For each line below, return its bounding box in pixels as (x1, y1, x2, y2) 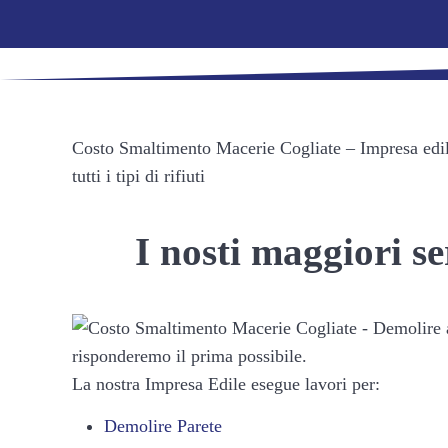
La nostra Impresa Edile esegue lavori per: (72, 373, 380, 394)
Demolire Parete (103, 415, 222, 436)
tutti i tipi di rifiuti (72, 165, 205, 186)
